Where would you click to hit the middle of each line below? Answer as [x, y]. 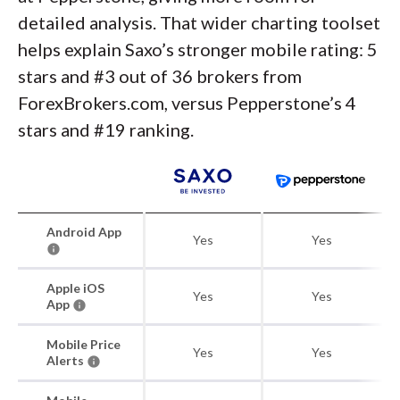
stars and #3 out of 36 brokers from [160, 76]
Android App [84, 232]
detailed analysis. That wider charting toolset [199, 22]
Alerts [67, 360]
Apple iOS [75, 288]
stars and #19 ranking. [106, 129]
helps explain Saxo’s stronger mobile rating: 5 [198, 49]
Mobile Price [83, 344]
